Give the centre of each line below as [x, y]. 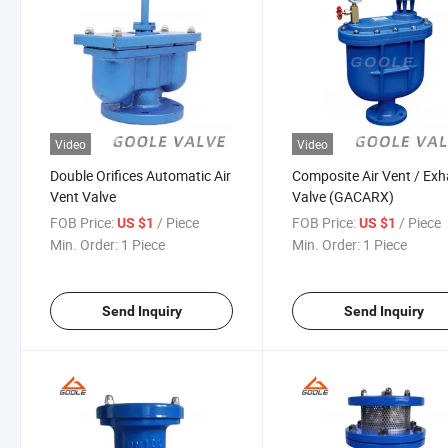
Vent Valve [83, 196]
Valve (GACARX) [343, 196]
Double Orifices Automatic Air [140, 175]
